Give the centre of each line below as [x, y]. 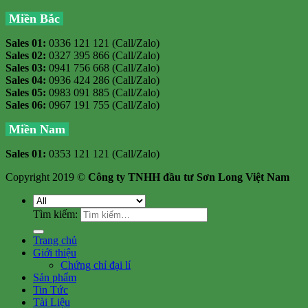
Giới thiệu [55, 252]
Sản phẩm [55, 277]
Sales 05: [26, 92]
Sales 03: [26, 67]
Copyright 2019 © [47, 177]
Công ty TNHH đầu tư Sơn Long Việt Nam [189, 177]
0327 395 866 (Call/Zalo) [103, 55]
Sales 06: [26, 104]
